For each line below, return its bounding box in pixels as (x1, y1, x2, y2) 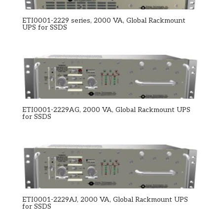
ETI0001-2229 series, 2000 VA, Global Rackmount (22, 16, 185, 25)
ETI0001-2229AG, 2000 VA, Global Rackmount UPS (22, 106, 190, 114)
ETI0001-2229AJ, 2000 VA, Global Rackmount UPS (22, 195, 188, 204)
